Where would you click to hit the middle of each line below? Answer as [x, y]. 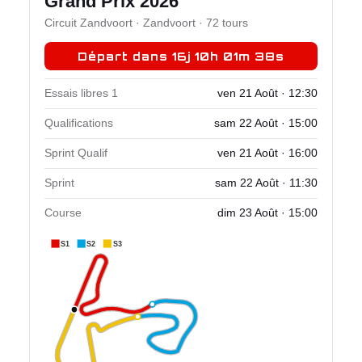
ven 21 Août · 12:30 [267, 94]
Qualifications [79, 124]
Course [63, 213]
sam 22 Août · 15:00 [266, 124]
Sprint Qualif [76, 154]
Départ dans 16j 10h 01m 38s [181, 57]
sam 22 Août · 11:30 [266, 183]
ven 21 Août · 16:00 [267, 154]
